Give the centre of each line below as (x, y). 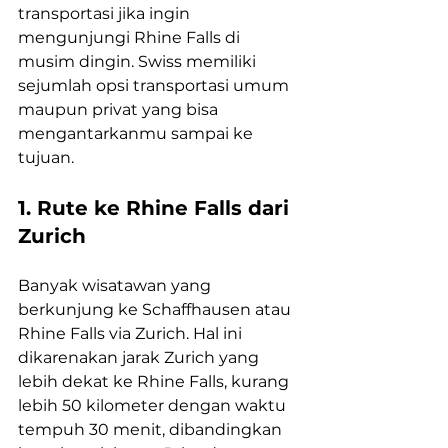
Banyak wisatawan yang (116, 286)
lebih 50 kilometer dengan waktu (154, 406)
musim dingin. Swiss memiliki (139, 62)
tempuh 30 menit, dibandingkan (152, 430)
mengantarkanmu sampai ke (137, 134)
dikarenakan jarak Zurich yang (140, 358)
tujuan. (46, 158)
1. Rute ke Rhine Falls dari (156, 208)
